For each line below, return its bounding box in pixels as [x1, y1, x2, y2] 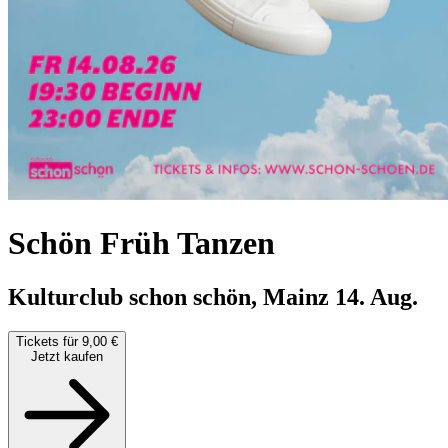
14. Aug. [335, 283, 418, 310]
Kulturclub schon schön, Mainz [8, 283, 335, 310]
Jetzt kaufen [31, 348, 103, 364]
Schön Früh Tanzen [8, 225, 275, 262]
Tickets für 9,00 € [16, 333, 118, 349]
